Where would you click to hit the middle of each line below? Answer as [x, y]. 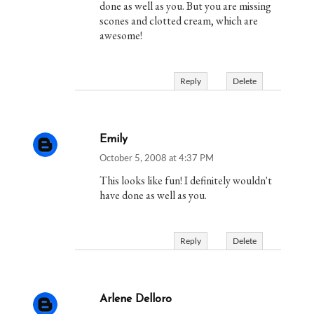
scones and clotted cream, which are [179, 21]
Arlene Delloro [136, 300]
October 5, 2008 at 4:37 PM [157, 159]
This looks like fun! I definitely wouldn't [186, 181]
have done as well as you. [153, 196]
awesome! [121, 36]
